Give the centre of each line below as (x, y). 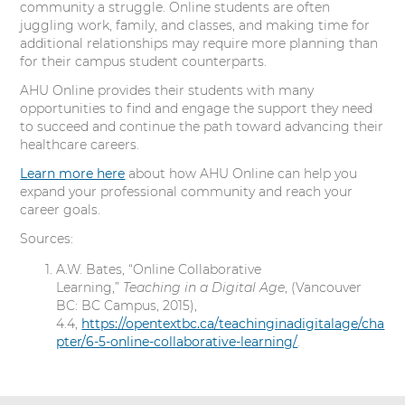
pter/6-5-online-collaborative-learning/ (177, 342)
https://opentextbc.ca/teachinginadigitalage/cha (233, 324)
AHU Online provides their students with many (167, 91)
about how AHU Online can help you (241, 174)
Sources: (47, 239)
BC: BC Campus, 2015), (127, 306)
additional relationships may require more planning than (199, 44)
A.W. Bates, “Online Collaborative (159, 270)
